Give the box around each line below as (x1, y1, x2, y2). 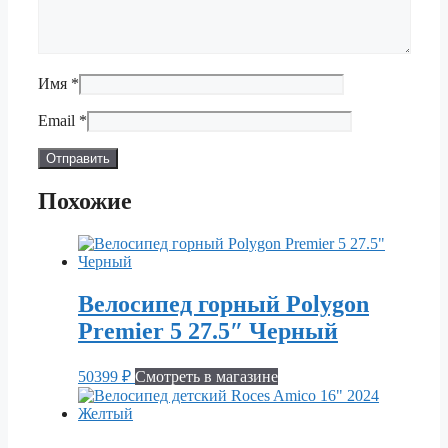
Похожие (38, 188, 132, 215)
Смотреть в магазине (135, 368, 278, 386)
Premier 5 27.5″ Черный (78, 318, 338, 345)
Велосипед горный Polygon (78, 291, 369, 318)
